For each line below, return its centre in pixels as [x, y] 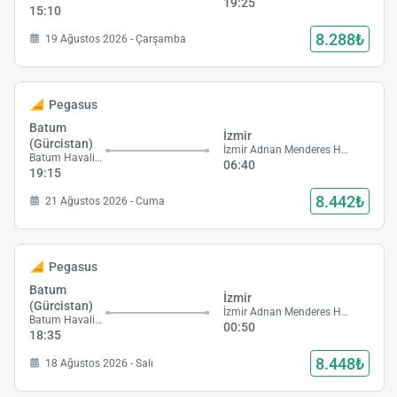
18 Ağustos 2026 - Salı [99, 363]
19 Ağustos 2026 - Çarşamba [116, 39]
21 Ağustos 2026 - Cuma [105, 201]
